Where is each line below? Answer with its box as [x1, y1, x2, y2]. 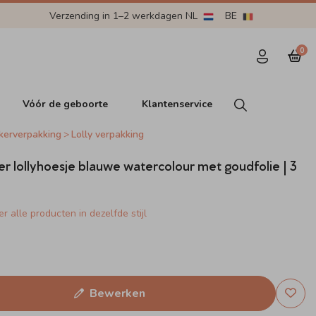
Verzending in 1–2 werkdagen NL [49, 8, 200, 23]
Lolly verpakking [71, 128, 145, 141]
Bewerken [89, 286, 145, 301]
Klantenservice [142, 97, 213, 111]
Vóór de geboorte [23, 97, 109, 111]
